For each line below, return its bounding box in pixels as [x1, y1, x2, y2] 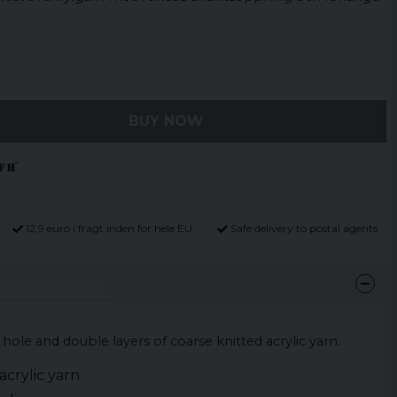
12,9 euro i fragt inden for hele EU [26, 222, 193, 235]
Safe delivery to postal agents [230, 222, 378, 235]
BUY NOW [128, 113, 204, 129]
